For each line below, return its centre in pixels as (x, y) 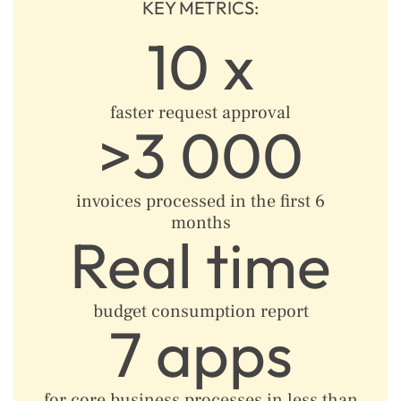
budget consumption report (200, 311)
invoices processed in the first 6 (200, 201)
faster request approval (200, 113)
